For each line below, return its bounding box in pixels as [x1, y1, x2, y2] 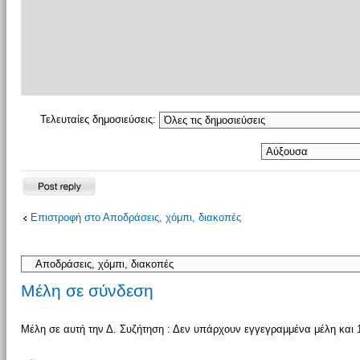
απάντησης [20, 216, 73, 229]
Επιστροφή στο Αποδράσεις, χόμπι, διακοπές [30, 211, 241, 223]
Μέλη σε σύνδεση [20, 280, 153, 300]
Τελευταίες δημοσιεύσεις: [40, 112, 159, 125]
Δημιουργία [20, 185, 73, 198]
